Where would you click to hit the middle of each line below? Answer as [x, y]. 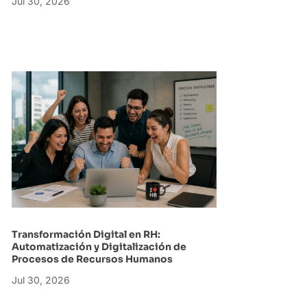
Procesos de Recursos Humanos [93, 259]
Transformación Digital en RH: [86, 235]
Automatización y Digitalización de [99, 247]
